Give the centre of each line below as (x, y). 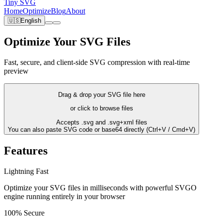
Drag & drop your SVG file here (101, 95)
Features (26, 150)
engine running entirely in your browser (64, 196)
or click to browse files (101, 108)
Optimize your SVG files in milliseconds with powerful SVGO (100, 187)
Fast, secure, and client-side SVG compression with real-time (97, 62)
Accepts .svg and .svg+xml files (101, 122)
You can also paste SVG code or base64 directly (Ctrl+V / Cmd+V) (101, 129)
